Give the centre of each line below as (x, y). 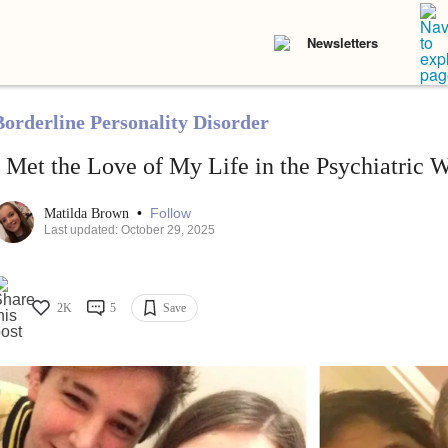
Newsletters (342, 42)
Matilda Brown (88, 214)
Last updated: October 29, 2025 (129, 230)
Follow (170, 213)
